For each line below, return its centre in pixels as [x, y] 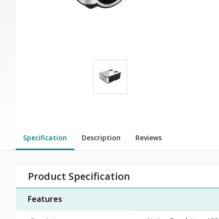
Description [101, 137]
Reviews [149, 137]
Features [45, 199]
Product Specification [79, 176]
